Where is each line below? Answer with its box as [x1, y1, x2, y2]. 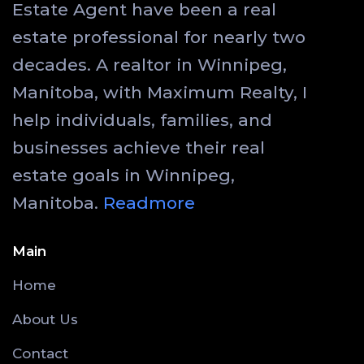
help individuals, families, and [12, 110, 272, 131]
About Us [12, 311, 78, 328]
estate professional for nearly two [12, 27, 305, 48]
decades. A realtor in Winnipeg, [12, 54, 287, 76]
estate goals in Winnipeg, [12, 165, 235, 186]
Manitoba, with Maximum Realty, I [12, 82, 307, 103]
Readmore [103, 193, 195, 214]
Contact [12, 345, 68, 362]
